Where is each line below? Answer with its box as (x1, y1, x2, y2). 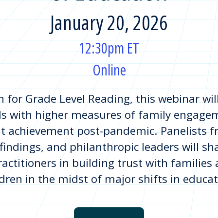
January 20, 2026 (50, 9, 168, 36)
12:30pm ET (79, 37, 139, 58)
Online (92, 60, 126, 80)
